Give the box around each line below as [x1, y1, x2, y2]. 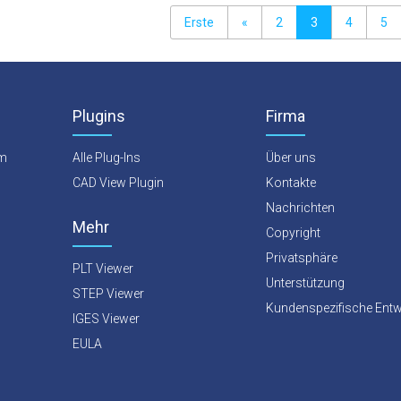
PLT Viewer [73, 261, 133, 276]
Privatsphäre [266, 251, 337, 265]
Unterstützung [266, 276, 345, 290]
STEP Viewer [73, 286, 144, 301]
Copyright [266, 226, 320, 240]
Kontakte [266, 175, 316, 190]
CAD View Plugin [73, 175, 164, 190]
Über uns [266, 150, 316, 165]
